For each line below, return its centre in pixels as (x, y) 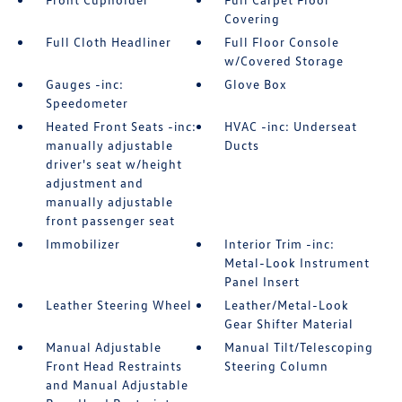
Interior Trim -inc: (280, 244)
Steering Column (277, 366)
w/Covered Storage (284, 61)
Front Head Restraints (114, 366)
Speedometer (87, 103)
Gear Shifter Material (289, 324)
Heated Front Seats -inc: (121, 127)
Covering (253, 19)
